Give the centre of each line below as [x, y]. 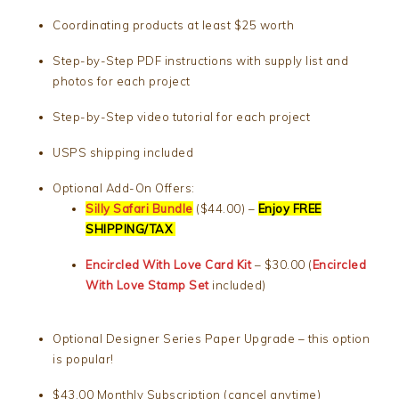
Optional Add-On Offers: [124, 188]
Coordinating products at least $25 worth [174, 25]
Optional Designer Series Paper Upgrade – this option [212, 339]
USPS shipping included [123, 153]
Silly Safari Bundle [139, 209]
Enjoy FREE [289, 209]
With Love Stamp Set [147, 285]
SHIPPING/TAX [130, 229]
